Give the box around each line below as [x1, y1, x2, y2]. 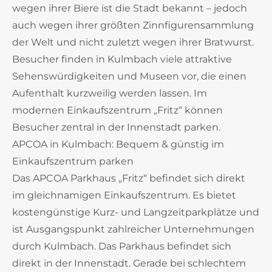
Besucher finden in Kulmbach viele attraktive [12, 53, 232, 65]
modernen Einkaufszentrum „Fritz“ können [12, 104, 223, 116]
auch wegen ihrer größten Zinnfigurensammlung [12, 19, 254, 31]
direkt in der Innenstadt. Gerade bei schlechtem [12, 257, 246, 269]
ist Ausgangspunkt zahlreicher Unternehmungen [12, 223, 254, 235]
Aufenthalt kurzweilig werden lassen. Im [12, 87, 207, 99]
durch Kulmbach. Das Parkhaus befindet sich [12, 240, 231, 252]
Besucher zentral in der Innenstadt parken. [12, 121, 220, 133]
